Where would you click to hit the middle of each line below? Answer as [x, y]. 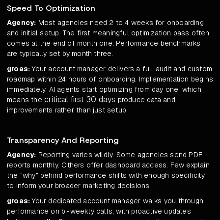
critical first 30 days [80, 100]
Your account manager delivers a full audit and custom [121, 69]
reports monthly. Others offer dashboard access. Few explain [108, 165]
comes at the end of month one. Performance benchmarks [104, 43]
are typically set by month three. [60, 54]
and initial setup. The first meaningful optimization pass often [108, 33]
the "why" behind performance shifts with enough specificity [106, 176]
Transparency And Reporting [63, 140]
